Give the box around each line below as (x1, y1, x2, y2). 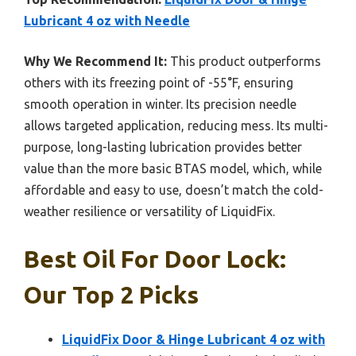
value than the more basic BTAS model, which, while (24, 161, 322, 176)
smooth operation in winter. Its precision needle (24, 96, 296, 111)
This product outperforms (167, 53, 321, 68)
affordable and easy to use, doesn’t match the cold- (24, 182, 323, 197)
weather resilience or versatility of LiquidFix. (24, 203, 275, 219)
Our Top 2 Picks (24, 281, 199, 308)
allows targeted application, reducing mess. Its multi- (24, 118, 328, 133)
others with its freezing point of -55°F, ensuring (24, 75, 293, 90)
